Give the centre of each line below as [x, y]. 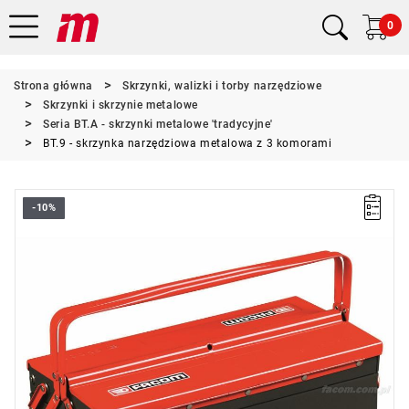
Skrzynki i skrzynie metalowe [121, 105]
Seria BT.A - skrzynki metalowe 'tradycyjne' [158, 124]
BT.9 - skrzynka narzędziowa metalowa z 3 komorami [188, 143]
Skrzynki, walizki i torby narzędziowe [222, 86]
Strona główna [53, 86]
